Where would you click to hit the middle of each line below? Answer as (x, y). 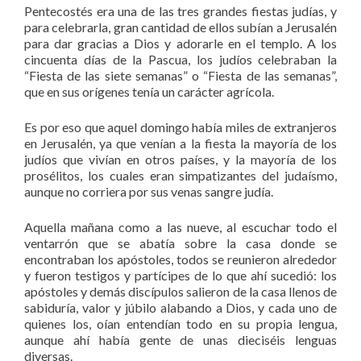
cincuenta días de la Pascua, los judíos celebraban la (180, 59)
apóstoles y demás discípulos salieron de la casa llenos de (180, 291)
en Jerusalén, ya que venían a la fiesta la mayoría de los (180, 143)
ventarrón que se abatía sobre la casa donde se (180, 243)
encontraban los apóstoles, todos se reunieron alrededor (180, 259)
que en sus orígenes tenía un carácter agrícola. (149, 91)
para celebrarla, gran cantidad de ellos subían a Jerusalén (180, 27)
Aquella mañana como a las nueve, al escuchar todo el (180, 226)
